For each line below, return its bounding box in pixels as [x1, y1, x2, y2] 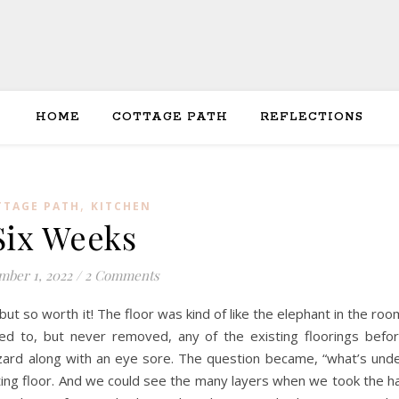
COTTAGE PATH [112, 110, 228, 125]
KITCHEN [90, 199, 151, 214]
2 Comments [84, 266, 159, 284]
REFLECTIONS [260, 110, 363, 125]
